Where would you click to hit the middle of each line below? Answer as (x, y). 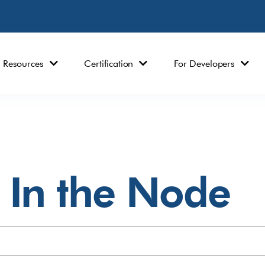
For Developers (204, 63)
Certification (109, 63)
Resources (23, 63)
